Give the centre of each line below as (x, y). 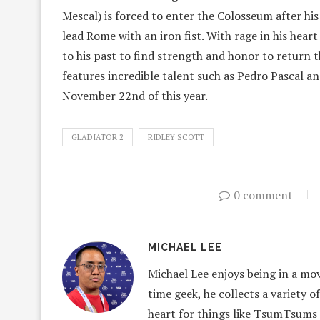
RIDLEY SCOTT (176, 137)
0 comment (263, 195)
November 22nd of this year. (135, 96)
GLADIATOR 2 (97, 137)
